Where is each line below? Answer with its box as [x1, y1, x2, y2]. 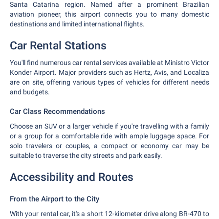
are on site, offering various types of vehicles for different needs [10, 78, 209, 86]
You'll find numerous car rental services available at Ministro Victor [10, 59, 209, 66]
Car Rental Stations [10, 39, 107, 52]
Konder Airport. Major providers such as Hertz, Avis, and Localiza [10, 68, 209, 76]
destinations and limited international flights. [10, 20, 145, 28]
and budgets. [10, 88, 50, 96]
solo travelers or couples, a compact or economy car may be [10, 142, 209, 150]
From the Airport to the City [10, 195, 99, 203]
